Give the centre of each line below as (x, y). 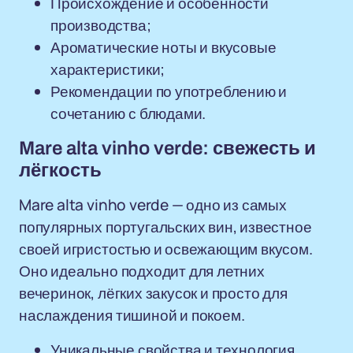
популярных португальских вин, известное (165, 227)
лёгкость (60, 170)
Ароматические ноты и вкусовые (163, 47)
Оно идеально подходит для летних (142, 271)
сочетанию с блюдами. (128, 113)
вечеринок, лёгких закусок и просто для (153, 293)
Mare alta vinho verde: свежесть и (167, 148)
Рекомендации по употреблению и (169, 91)
